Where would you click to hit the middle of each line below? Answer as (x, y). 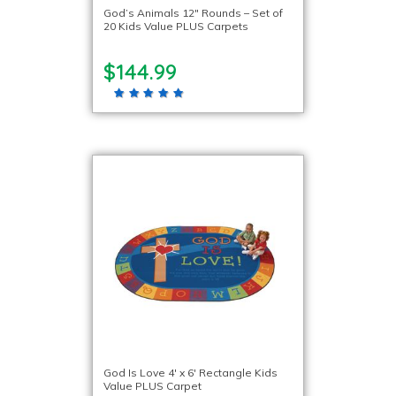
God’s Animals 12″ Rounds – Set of (193, 12)
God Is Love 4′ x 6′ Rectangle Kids (190, 373)
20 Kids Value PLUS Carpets (176, 26)
